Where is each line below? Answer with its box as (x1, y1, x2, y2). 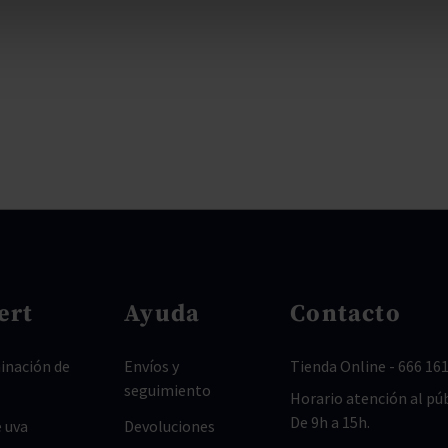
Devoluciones (124, 416, 216, 436)
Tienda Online (290, 356, 387, 376)
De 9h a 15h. (290, 412, 371, 432)
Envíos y (124, 356, 180, 376)
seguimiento (124, 380, 212, 400)
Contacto (290, 299, 401, 329)
